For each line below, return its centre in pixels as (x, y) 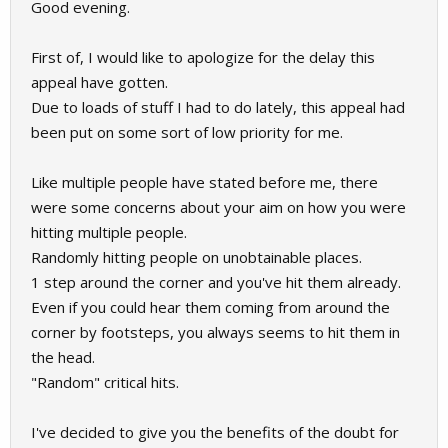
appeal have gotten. (99, 82)
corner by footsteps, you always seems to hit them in (215, 332)
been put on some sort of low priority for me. (187, 132)
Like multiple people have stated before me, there (204, 182)
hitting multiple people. (109, 232)
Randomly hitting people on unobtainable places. (196, 257)
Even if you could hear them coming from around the (210, 307)
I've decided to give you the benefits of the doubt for (215, 432)
